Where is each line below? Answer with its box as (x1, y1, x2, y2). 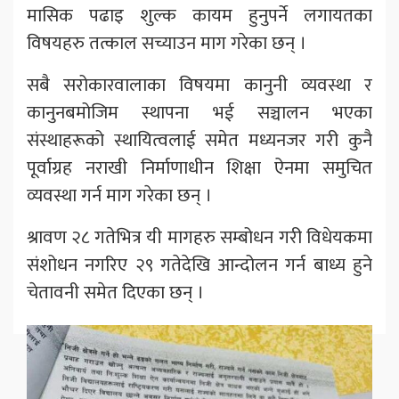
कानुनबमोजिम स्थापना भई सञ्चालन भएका (27, 97, 372, 129)
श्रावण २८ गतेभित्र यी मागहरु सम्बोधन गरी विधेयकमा (27, 222, 372, 254)
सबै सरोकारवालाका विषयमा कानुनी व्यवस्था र (27, 69, 372, 102)
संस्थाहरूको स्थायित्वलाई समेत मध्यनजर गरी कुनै (27, 125, 372, 157)
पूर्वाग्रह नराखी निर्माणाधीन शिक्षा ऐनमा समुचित (27, 152, 372, 184)
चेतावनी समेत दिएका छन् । (27, 277, 204, 309)
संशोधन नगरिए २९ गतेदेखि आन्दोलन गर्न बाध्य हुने (27, 249, 372, 281)
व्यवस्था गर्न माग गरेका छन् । (27, 180, 212, 212)
